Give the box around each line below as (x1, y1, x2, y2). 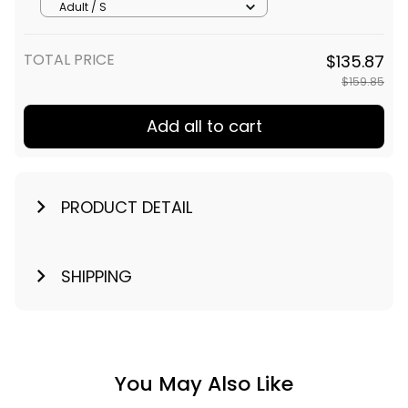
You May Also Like (115, 369, 293, 398)
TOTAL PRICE (24, 49, 115, 71)
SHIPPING (60, 264, 132, 288)
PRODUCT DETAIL (60, 195, 192, 219)
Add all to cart (146, 115, 262, 138)
